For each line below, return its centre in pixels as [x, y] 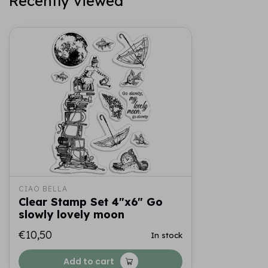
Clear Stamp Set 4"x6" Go [91, 202]
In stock [167, 235]
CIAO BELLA [43, 189]
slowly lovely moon [71, 214]
